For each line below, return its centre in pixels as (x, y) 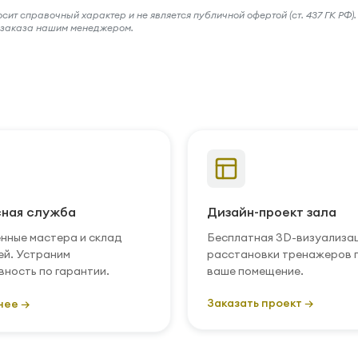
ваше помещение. (255, 271)
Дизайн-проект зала (272, 212)
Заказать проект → (260, 303)
